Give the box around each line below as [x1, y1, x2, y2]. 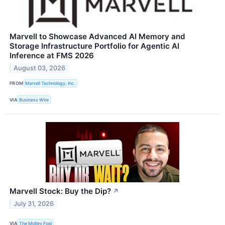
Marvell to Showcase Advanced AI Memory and [10, 31, 185, 41]
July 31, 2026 [14, 199, 54, 207]
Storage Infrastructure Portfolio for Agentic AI [10, 41, 179, 51]
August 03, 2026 [14, 64, 66, 72]
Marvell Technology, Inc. [25, 80, 76, 86]
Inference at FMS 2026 [10, 50, 94, 60]
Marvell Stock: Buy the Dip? [10, 186, 111, 196]
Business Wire [19, 96, 49, 102]
